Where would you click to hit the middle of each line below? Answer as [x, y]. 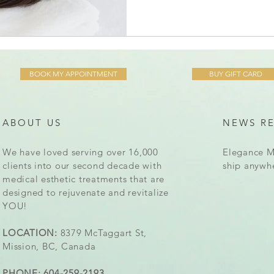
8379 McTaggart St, [102, 233]
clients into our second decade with [82, 166]
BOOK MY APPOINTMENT [73, 74]
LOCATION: [30, 233]
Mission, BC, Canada [49, 246]
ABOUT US [32, 123]
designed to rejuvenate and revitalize [86, 193]
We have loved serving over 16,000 [80, 152]
